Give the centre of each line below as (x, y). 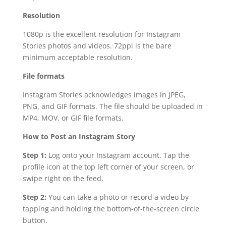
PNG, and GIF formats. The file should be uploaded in (112, 106)
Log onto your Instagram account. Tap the (118, 155)
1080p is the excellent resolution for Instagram (101, 34)
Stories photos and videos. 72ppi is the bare (97, 46)
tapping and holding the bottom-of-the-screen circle (111, 209)
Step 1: (34, 155)
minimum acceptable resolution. (77, 58)
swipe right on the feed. (63, 179)
